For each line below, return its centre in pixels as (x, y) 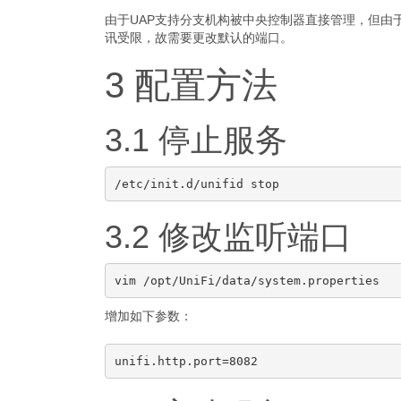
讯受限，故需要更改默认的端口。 (199, 38)
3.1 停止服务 (196, 140)
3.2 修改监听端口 (228, 237)
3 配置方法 (191, 85)
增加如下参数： (149, 316)
